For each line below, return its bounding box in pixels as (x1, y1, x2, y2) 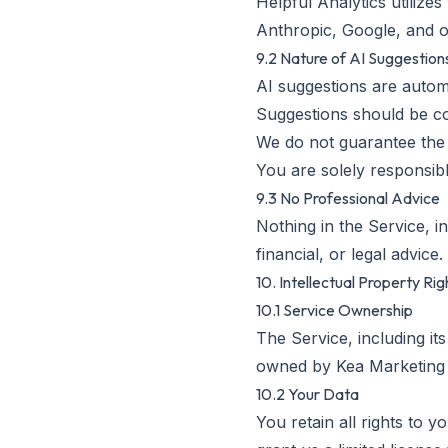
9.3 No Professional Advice (256, 188, 440, 208)
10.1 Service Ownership (256, 300, 413, 320)
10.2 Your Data (256, 384, 359, 404)
